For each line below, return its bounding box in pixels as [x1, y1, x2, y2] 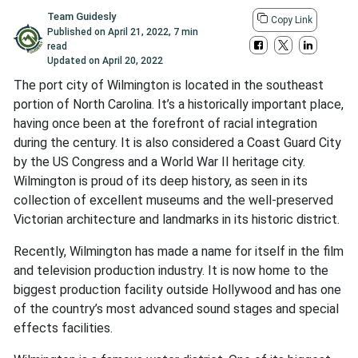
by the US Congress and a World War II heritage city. [14, 154, 305, 170]
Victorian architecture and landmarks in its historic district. [14, 212, 340, 228]
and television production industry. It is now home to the [14, 263, 328, 279]
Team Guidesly [46, 10, 116, 23]
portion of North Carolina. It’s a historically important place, [14, 97, 344, 113]
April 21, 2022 [107, 26, 169, 38]
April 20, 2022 [101, 55, 163, 67]
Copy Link [270, 14, 312, 26]
